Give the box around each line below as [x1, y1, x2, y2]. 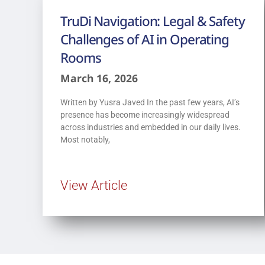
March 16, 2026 [60, 70, 138, 85]
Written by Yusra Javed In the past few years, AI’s [60, 97, 240, 107]
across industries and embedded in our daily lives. [60, 122, 241, 132]
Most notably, [60, 134, 110, 144]
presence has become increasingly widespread [60, 109, 230, 119]
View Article [60, 177, 127, 193]
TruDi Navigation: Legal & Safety [60, 11, 245, 30]
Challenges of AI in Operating [60, 30, 230, 49]
